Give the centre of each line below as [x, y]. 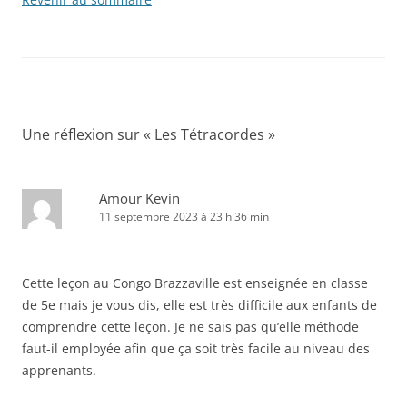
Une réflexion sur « [88, 135]
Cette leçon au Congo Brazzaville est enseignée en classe [195, 283]
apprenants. [59, 371]
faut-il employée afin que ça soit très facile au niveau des [196, 349]
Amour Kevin [139, 199]
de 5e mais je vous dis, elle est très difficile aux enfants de [199, 305]
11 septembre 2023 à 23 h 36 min [184, 217]
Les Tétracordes [209, 135]
